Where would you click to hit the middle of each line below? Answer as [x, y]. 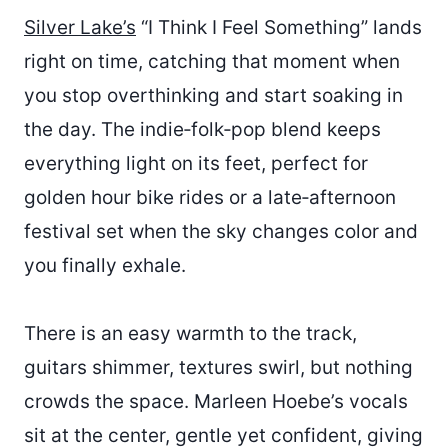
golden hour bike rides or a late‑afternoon [210, 197]
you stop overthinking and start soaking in [213, 95]
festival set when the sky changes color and [221, 231]
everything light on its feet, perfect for [196, 163]
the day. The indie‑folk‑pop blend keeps [202, 129]
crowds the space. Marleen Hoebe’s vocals [216, 401]
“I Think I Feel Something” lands [279, 27]
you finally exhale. [105, 265]
